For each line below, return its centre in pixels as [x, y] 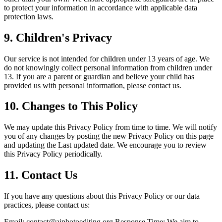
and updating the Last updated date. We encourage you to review [105, 145]
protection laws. [29, 16]
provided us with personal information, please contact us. [93, 85]
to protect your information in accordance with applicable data [101, 7]
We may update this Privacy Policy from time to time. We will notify [111, 127]
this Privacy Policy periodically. [53, 154]
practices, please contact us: [47, 205]
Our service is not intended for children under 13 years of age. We [107, 58]
